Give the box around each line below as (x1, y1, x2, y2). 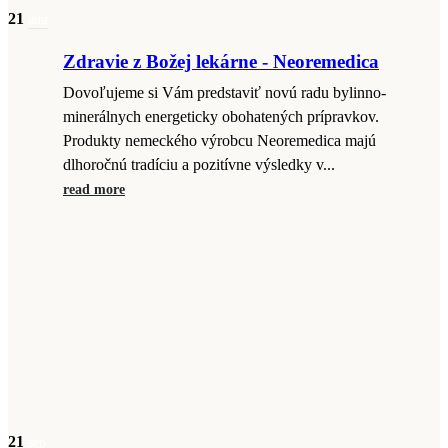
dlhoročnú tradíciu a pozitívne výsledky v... (63, 156, 335, 174)
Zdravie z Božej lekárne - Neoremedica (63, 51, 379, 73)
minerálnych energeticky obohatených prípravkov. (63, 108, 379, 126)
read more (63, 181, 125, 198)
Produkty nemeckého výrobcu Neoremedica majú (63, 132, 376, 150)
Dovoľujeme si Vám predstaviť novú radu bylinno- (63, 84, 386, 102)
